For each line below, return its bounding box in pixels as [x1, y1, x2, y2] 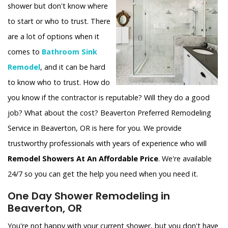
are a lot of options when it [8, 32, 99, 42]
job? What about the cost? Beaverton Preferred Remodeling [8, 108, 211, 118]
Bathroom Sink [42, 47, 97, 57]
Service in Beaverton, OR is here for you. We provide [8, 123, 182, 133]
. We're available [158, 154, 212, 164]
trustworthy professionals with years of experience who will [8, 138, 207, 149]
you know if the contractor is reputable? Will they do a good [8, 93, 210, 103]
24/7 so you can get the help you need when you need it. [8, 169, 198, 179]
